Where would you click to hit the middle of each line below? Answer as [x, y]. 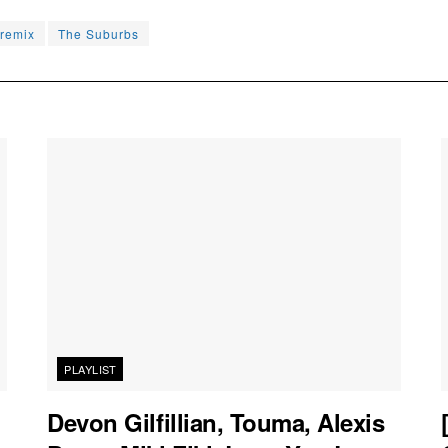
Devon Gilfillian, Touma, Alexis [216, 422]
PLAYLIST [90, 369]
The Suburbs [98, 34]
